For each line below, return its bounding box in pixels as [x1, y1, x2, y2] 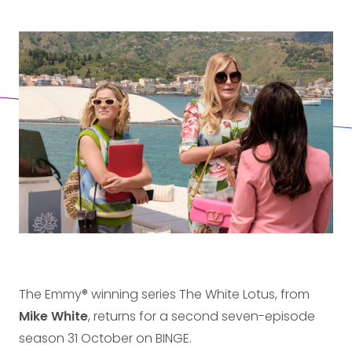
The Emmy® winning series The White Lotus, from [19, 285, 310, 304]
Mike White [19, 307, 88, 326]
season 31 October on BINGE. [19, 329, 192, 348]
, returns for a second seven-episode [88, 307, 315, 326]
